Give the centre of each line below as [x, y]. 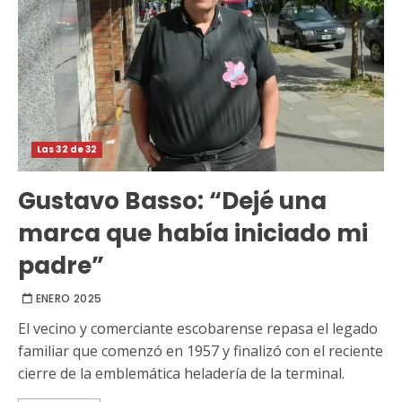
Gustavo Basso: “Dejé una [172, 201]
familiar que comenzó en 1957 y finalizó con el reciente [201, 350]
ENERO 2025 [69, 298]
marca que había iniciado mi [193, 233]
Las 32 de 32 [67, 149]
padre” [61, 265]
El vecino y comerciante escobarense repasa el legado [198, 328]
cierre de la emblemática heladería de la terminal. [181, 373]
